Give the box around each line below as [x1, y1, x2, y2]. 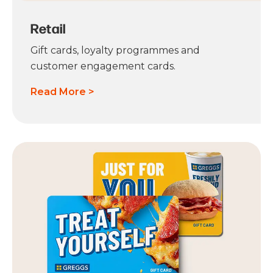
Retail [30, 19, 67, 38]
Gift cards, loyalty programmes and [30, 44, 200, 57]
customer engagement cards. [30, 60, 175, 73]
